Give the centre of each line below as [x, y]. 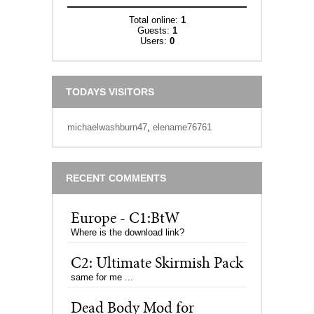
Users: [155, 41]
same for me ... [102, 277]
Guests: [155, 30]
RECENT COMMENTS [116, 178]
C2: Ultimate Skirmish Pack [157, 264]
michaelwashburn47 [107, 127]
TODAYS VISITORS [110, 92]
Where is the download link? [128, 232]
